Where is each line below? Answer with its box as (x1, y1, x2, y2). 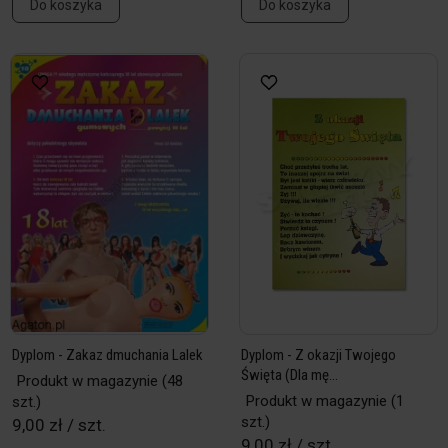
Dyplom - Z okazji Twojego (241, 346, 396, 364)
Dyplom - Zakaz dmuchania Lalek (12, 346, 203, 364)
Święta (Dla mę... (241, 366, 338, 384)
